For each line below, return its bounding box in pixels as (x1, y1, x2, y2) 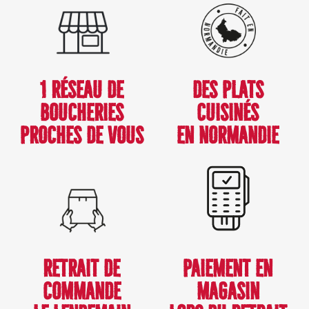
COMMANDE (42, 278, 121, 306)
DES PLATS (192, 77, 263, 105)
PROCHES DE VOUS (19, 122, 143, 150)
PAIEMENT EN (183, 255, 272, 283)
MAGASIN (196, 278, 259, 306)
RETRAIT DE (43, 255, 120, 283)
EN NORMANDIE (177, 122, 279, 150)
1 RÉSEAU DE (39, 77, 123, 105)
